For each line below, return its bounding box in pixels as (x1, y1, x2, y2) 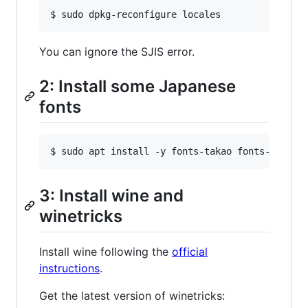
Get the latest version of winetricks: (39, 289, 225, 303)
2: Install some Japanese (39, 76, 236, 96)
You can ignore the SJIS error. (39, 44, 195, 58)
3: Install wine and (39, 185, 184, 206)
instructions (39, 261, 100, 276)
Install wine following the (39, 245, 172, 259)
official (172, 245, 208, 259)
